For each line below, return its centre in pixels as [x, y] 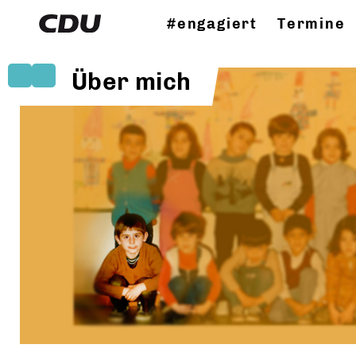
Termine [311, 24]
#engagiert [212, 24]
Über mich [132, 82]
